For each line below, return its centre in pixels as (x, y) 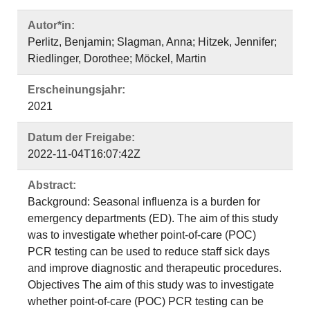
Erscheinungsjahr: (76, 90)
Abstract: (52, 185)
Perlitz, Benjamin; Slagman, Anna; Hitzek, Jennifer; (152, 42)
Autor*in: (51, 25)
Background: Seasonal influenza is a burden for (144, 202)
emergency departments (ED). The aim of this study (153, 218)
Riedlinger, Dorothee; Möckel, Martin (117, 58)
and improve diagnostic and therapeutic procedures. (155, 268)
